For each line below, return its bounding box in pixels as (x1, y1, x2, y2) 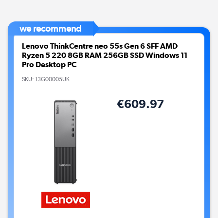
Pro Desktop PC (22, 60, 76, 70)
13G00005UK (35, 75, 70, 83)
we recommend (19, 23, 81, 35)
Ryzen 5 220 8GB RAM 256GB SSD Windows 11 (22, 51, 187, 60)
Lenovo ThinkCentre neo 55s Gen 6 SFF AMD (22, 41, 178, 51)
